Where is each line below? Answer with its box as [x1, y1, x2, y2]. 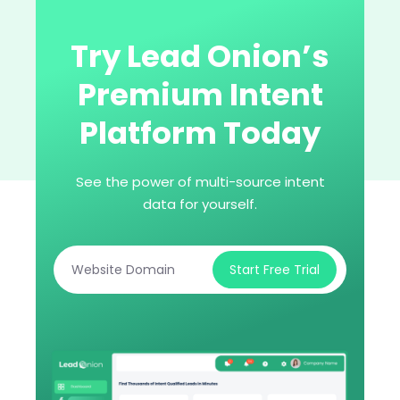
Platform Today [79, 111, 321, 154]
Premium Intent [77, 72, 323, 116]
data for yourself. [143, 194, 257, 213]
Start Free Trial [229, 260, 320, 279]
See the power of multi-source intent [75, 171, 325, 191]
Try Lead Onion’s [71, 34, 329, 78]
